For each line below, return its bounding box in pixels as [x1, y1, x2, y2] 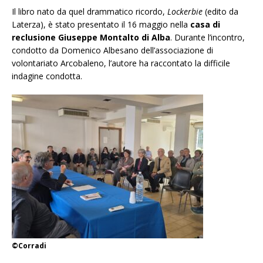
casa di [190, 19, 220, 31]
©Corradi [12, 241, 46, 251]
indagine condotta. [12, 70, 82, 82]
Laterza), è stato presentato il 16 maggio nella [12, 19, 190, 31]
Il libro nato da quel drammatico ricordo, [12, 6, 167, 18]
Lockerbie [167, 6, 203, 18]
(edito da [203, 6, 238, 18]
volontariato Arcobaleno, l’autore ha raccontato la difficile [12, 58, 230, 69]
